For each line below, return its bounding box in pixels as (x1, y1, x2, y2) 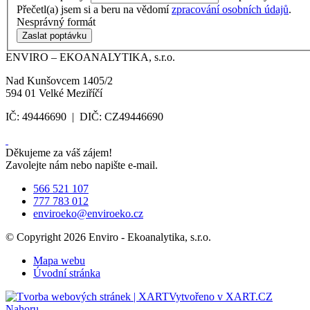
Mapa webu (33, 254, 85, 266)
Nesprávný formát (17, 15, 95, 28)
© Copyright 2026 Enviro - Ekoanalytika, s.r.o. (6, 230, 211, 243)
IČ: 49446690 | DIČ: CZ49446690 (6, 110, 163, 122)
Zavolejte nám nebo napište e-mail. (6, 158, 158, 171)
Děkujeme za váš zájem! (6, 146, 112, 158)
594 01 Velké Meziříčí (6, 86, 102, 99)
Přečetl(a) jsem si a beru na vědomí (17, 3, 172, 15)
